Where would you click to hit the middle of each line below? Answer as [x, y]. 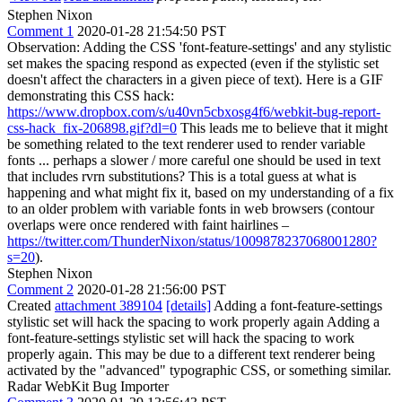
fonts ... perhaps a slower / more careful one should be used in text [194, 160]
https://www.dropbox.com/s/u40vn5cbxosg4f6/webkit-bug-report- [194, 112]
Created [31, 306]
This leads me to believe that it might [282, 128]
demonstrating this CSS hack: [91, 96]
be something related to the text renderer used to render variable [186, 144]
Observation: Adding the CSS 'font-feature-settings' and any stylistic [199, 47]
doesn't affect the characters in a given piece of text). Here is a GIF [195, 79]
